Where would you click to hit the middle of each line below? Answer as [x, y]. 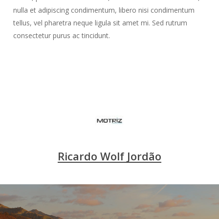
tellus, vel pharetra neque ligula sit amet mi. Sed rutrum [100, 22]
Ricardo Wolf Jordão [109, 156]
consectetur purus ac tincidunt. [61, 35]
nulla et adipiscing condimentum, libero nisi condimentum [104, 10]
